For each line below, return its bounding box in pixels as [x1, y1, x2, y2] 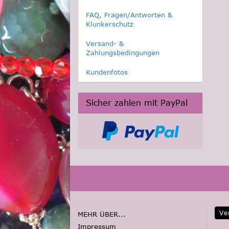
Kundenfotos [86, 68, 128, 76]
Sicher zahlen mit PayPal [86, 98, 188, 107]
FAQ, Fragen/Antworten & [86, 11, 172, 19]
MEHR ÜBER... [78, 210, 126, 218]
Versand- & [86, 39, 124, 48]
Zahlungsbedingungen [86, 49, 159, 57]
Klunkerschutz [86, 20, 133, 28]
